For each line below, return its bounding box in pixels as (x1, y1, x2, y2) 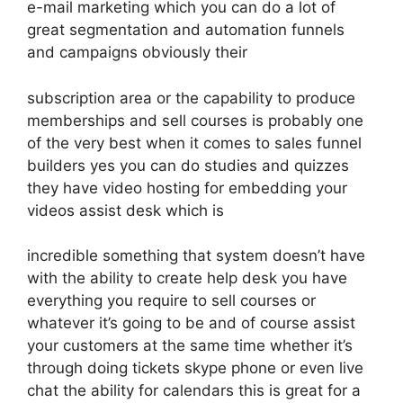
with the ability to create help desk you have (27, 269, 347, 287)
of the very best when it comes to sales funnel (27, 133, 362, 152)
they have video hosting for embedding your (27, 178, 347, 197)
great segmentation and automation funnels (27, 21, 345, 39)
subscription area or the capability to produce (27, 88, 355, 107)
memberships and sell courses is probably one (27, 111, 363, 130)
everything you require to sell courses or (27, 291, 316, 309)
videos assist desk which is (27, 201, 224, 219)
